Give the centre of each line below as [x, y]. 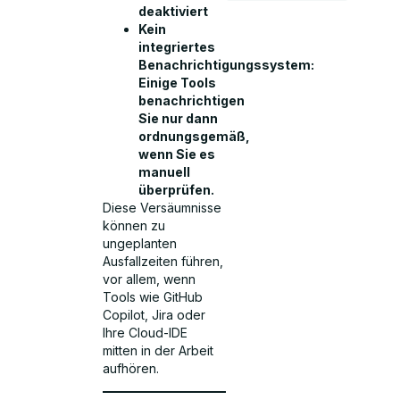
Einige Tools [178, 83]
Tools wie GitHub [153, 297]
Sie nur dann [179, 119]
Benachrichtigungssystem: [227, 65]
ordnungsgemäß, [195, 137]
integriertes [177, 47]
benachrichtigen [192, 101]
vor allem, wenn [150, 279]
